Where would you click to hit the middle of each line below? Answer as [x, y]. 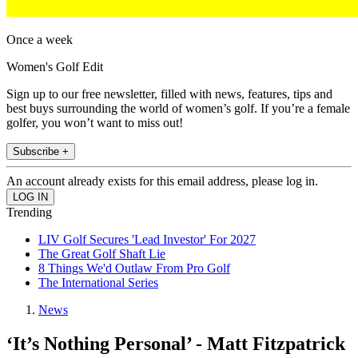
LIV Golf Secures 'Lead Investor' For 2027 [147, 240]
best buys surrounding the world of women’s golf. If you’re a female [178, 109]
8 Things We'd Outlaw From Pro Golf [134, 268]
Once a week [40, 40]
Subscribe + [41, 152]
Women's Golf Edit [55, 67]
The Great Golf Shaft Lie [102, 254]
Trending [29, 213]
